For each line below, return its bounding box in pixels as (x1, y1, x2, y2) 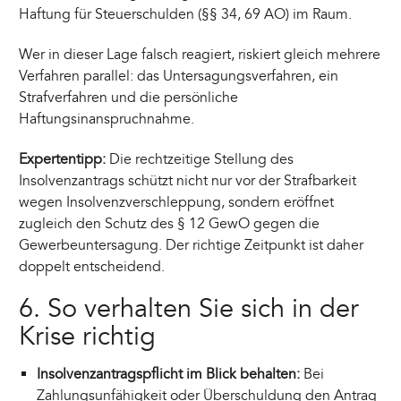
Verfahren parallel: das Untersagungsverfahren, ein (19, 67, 339, 86)
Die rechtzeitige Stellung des (106, 149, 294, 168)
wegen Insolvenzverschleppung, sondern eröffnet (19, 192, 335, 211)
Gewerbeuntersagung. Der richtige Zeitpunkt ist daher (19, 235, 364, 254)
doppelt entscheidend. (19, 257, 166, 276)
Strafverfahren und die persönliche (19, 89, 239, 107)
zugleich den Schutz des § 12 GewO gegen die (19, 214, 320, 233)
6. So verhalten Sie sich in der (19, 293, 360, 326)
